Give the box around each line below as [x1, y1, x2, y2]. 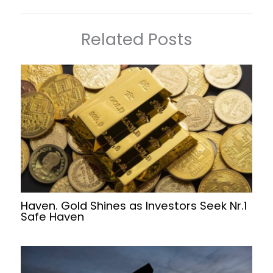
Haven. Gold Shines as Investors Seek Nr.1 [21, 198, 247, 214]
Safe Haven [21, 209, 85, 225]
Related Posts [80, 27, 193, 51]
